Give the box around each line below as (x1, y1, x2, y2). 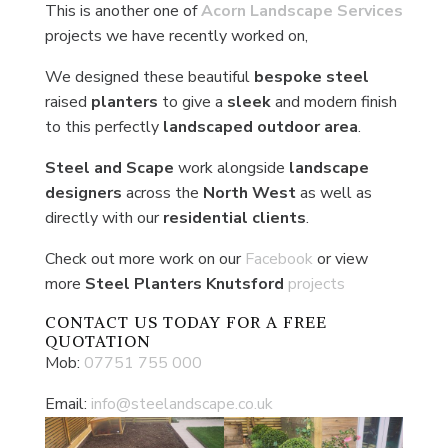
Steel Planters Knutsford (84, 272, 284, 295)
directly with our (44, 206, 163, 229)
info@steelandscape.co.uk (90, 392, 273, 415)
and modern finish (270, 90, 397, 113)
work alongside (177, 156, 289, 179)
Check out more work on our (44, 247, 245, 270)
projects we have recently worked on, (44, 24, 308, 47)
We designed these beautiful (44, 65, 254, 88)
